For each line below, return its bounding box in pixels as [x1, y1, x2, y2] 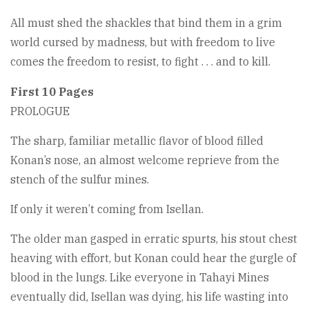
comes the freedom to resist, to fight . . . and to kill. [10, 54, 270, 68]
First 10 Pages [10, 84, 94, 99]
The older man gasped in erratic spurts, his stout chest [10, 231, 297, 246]
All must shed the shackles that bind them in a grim [10, 15, 282, 30]
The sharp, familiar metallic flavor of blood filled [10, 133, 263, 148]
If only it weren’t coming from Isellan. [10, 201, 203, 216]
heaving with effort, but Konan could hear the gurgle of [10, 250, 296, 265]
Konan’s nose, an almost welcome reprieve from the [10, 152, 279, 167]
